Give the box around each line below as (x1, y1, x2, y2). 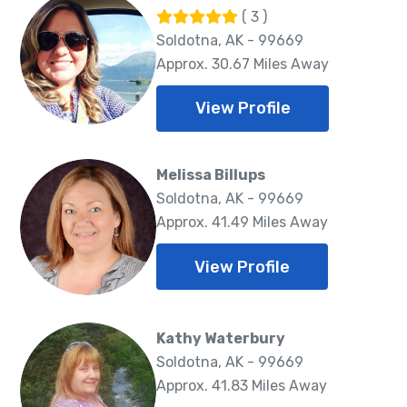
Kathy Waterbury (156, 330, 285, 348)
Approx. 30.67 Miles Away (156, 55, 329, 73)
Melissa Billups (156, 166, 265, 184)
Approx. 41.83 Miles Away (156, 377, 327, 395)
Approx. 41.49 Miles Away (156, 213, 328, 232)
